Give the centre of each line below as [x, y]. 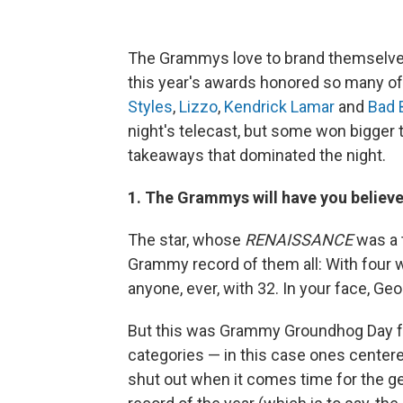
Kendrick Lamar [279, 107]
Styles [150, 107]
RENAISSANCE [299, 240]
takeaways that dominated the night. [257, 155]
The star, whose [186, 240]
